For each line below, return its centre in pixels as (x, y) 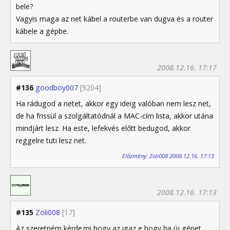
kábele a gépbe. (42, 31)
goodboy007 (57, 88)
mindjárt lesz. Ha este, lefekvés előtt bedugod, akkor (103, 128)
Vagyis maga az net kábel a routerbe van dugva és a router (114, 19)
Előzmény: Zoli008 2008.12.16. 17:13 (168, 156)
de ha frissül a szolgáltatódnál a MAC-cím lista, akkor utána (114, 116)
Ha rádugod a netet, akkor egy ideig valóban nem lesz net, (113, 104)
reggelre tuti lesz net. (51, 141)
